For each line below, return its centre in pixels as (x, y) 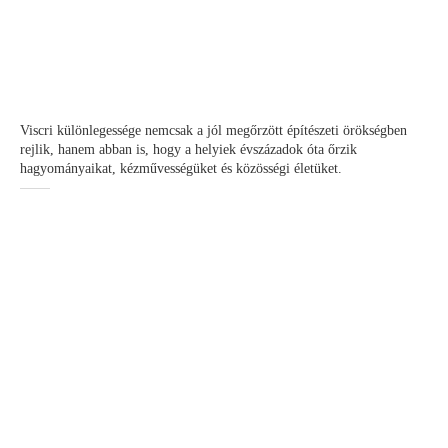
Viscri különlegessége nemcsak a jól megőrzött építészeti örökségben (213, 130)
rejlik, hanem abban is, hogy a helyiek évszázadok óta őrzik (188, 149)
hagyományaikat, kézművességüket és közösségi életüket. (181, 168)
